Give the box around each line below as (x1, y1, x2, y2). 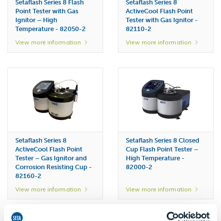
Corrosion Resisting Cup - (15, 163, 92, 171)
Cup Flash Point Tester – (126, 145, 198, 153)
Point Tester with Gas (15, 7, 78, 15)
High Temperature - (126, 154, 184, 162)
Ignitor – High (15, 16, 57, 24)
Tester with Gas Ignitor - (126, 16, 198, 24)
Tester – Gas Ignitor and (15, 154, 87, 162)
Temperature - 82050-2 (15, 25, 86, 33)
